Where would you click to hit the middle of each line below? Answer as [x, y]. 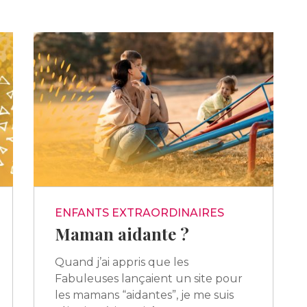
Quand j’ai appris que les [121, 262]
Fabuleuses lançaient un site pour [148, 278]
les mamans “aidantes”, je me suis [144, 295]
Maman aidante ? [122, 233]
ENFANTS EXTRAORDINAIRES [139, 212]
